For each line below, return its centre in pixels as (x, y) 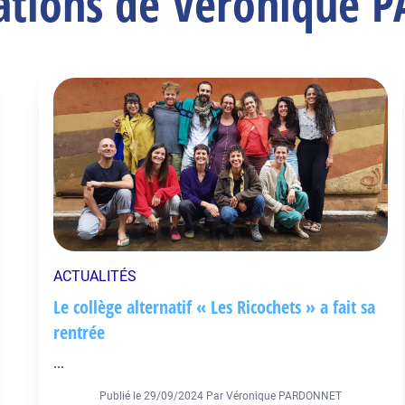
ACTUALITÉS (95, 276)
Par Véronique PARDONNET (273, 396)
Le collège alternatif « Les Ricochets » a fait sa (215, 307)
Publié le (121, 396)
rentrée (80, 332)
